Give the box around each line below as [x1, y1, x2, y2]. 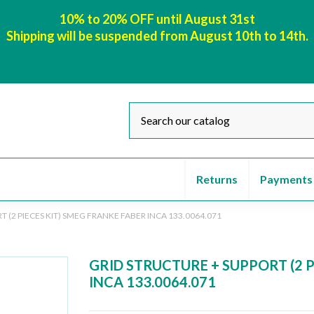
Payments [260, 172, 313, 186]
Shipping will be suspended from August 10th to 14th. [6, 28, 308, 43]
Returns [196, 172, 238, 186]
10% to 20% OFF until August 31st [59, 11, 255, 27]
